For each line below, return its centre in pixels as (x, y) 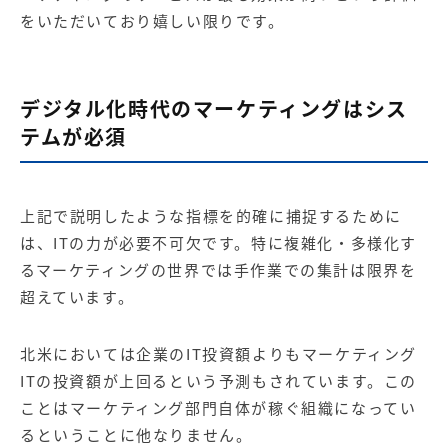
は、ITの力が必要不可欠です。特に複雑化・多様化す (219, 242)
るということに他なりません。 (136, 434)
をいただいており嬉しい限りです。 (152, 20)
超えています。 (77, 296)
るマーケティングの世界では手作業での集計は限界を (218, 269)
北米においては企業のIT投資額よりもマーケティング (218, 353)
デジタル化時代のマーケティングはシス (214, 108)
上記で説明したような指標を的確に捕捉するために (211, 215)
